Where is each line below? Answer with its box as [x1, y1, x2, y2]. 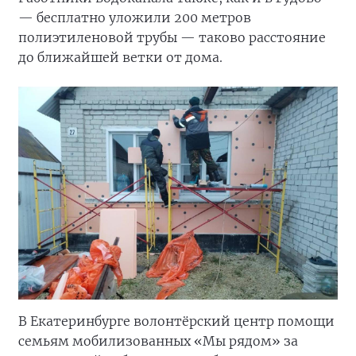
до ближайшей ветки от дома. [18, 49, 226, 65]
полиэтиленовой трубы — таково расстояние [18, 29, 326, 45]
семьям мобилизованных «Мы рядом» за [18, 333, 298, 349]
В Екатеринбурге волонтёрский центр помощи [18, 313, 335, 329]
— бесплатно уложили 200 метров [18, 10, 251, 25]
